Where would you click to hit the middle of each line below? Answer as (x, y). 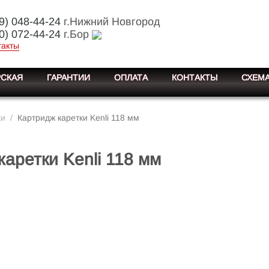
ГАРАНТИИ (68, 77)
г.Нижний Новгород (110, 22)
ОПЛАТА (131, 77)
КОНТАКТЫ (195, 77)
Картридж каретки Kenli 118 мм (78, 118)
